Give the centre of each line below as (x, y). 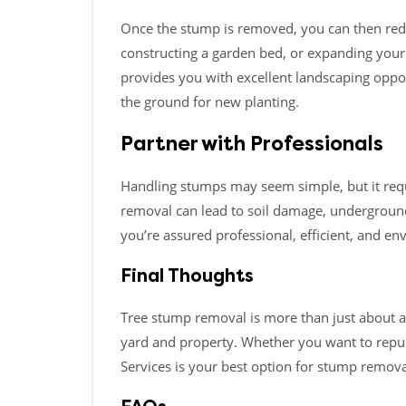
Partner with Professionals (252, 144)
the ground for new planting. (210, 101)
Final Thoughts (187, 275)
